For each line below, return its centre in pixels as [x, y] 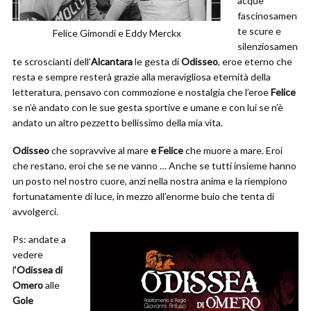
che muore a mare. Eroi [234, 150]
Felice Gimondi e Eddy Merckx [117, 33]
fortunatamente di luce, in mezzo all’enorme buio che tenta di [143, 196]
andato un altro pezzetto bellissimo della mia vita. [118, 123]
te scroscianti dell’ [52, 61]
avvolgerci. [35, 211]
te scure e [259, 31]
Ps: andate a [39, 239]
